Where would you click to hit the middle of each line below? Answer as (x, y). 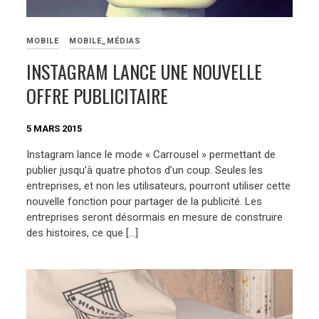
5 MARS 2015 (54, 129)
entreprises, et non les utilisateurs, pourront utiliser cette (159, 185)
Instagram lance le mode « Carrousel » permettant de (151, 154)
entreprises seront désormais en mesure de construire (155, 217)
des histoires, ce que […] (83, 232)
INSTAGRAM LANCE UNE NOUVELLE (145, 71)
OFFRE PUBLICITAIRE (98, 95)
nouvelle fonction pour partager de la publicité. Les (145, 201)
